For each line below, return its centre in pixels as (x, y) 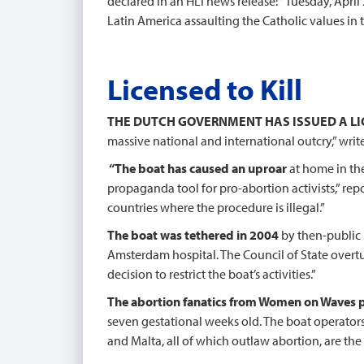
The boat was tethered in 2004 (194, 235)
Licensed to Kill (205, 89)
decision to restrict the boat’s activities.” (212, 274)
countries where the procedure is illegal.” (216, 207)
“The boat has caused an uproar (197, 168)
